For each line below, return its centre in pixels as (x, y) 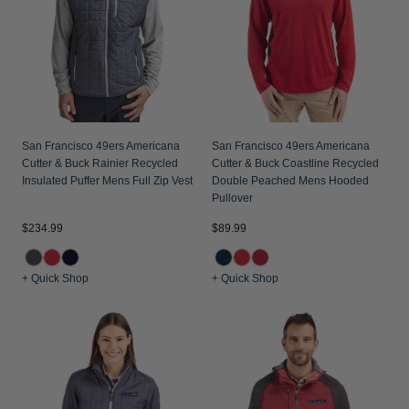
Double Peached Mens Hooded (290, 181)
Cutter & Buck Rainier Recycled (100, 163)
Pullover (232, 198)
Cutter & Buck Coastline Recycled (295, 163)
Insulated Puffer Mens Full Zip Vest (107, 181)
